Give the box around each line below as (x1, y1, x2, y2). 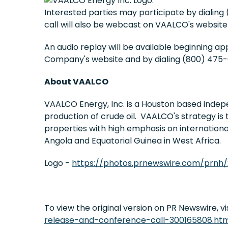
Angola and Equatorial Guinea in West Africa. (44, 134, 221, 147)
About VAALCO (44, 75, 108, 88)
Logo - (44, 157, 72, 169)
